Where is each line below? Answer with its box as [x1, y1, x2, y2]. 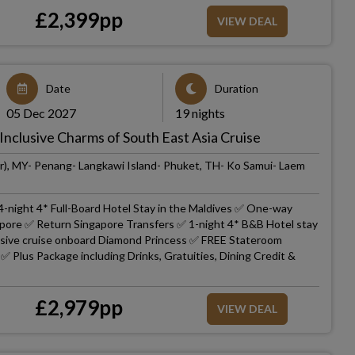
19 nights [174, 105, 225, 120]
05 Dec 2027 [6, 105, 77, 120]
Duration [214, 82, 258, 95]
